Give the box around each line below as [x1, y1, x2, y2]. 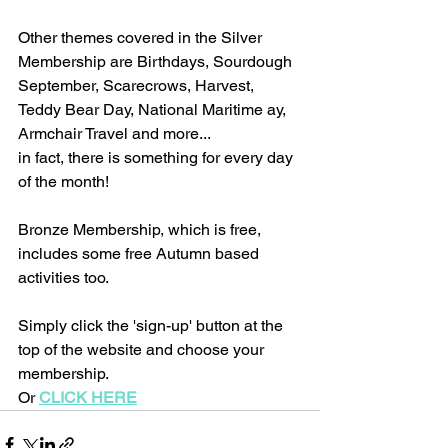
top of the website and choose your [18, 340, 268, 359]
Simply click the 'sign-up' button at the [18, 316, 287, 335]
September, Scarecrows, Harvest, [18, 76, 258, 95]
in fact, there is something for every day [18, 148, 297, 167]
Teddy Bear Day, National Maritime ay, [18, 100, 290, 119]
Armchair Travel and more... [18, 124, 211, 143]
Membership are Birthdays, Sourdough [18, 52, 296, 71]
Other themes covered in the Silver [18, 28, 266, 47]
